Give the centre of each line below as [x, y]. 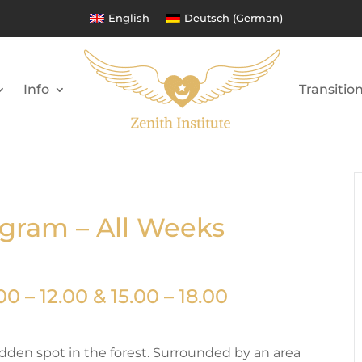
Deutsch [207, 18]
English [129, 18]
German [258, 18]
